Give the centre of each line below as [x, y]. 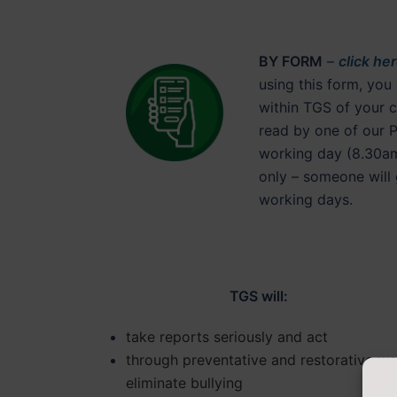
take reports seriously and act [227, 337]
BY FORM [290, 61]
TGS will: [259, 296]
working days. [305, 199]
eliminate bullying [184, 383]
